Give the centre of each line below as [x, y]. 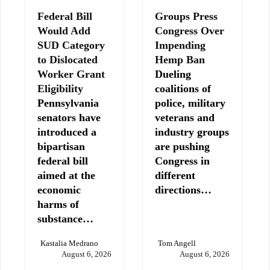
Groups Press [187, 16]
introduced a [67, 132]
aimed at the [66, 175]
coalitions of [183, 88]
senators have [69, 117]
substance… [65, 218]
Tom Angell [177, 243]
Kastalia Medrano [69, 243]
